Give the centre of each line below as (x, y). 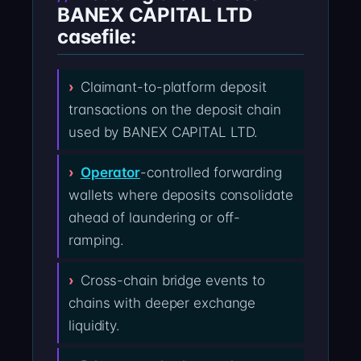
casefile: (97, 36)
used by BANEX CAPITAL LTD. (164, 133)
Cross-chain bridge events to (173, 281)
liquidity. (95, 326)
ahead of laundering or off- (155, 218)
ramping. (97, 241)
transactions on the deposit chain (175, 110)
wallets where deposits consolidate (181, 195)
